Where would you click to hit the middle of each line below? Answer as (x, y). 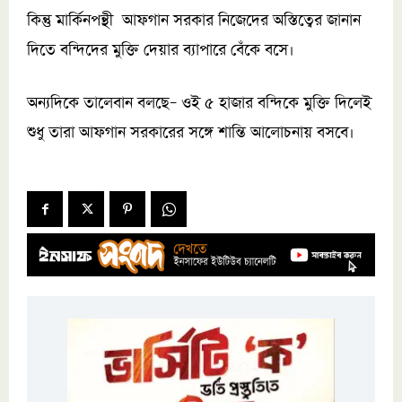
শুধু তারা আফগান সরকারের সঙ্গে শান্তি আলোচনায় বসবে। (191, 132)
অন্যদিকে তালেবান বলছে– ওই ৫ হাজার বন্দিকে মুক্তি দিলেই (199, 103)
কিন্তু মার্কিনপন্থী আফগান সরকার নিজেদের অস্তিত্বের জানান (194, 20)
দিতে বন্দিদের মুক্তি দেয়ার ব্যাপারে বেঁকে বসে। (161, 50)
